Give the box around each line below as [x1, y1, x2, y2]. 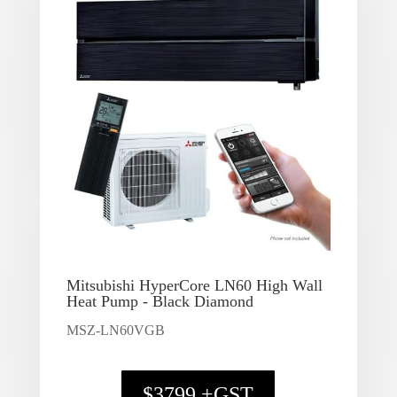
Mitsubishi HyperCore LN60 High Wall [66, 276, 323, 294]
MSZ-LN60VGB [66, 322, 165, 338]
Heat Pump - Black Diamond [66, 292, 253, 310]
